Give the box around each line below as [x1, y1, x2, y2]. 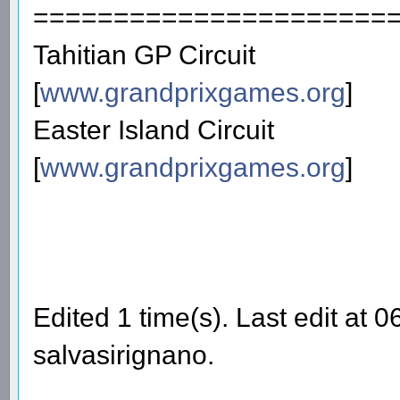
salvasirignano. [33, 339, 214, 370]
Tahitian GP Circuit [33, 39, 255, 70]
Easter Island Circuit [33, 114, 274, 145]
